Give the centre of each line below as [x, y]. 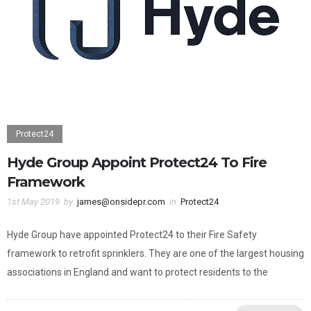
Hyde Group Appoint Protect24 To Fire [137, 163]
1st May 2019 [33, 202]
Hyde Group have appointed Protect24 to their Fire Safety [132, 235]
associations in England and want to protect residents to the [137, 272]
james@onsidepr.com [121, 202]
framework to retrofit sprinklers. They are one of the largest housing [155, 254]
